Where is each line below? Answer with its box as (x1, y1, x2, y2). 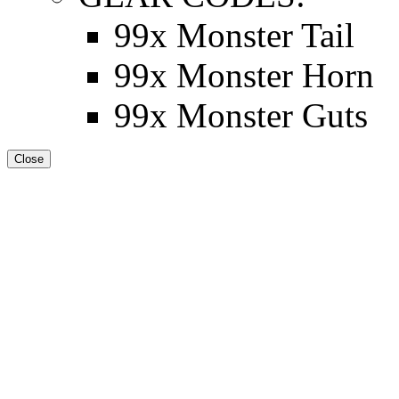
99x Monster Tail (114, 15, 354, 54)
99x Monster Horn (114, 55, 374, 94)
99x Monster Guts (114, 95, 368, 134)
